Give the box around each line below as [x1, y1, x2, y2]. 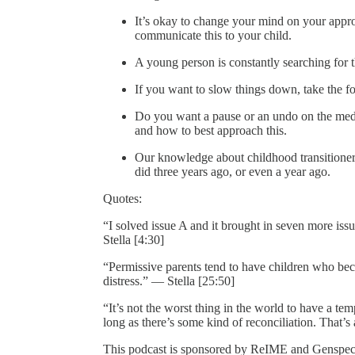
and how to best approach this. [135, 123, 287, 137]
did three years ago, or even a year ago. [135, 164, 330, 178]
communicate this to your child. [135, 28, 292, 42]
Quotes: [103, 191, 142, 205]
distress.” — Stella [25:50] [103, 273, 235, 288]
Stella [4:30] [103, 232, 164, 246]
